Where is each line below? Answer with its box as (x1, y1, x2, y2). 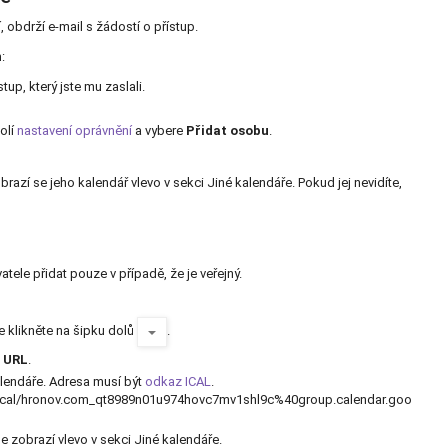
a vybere (132, 123, 186, 139)
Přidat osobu (186, 123, 269, 139)
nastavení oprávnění (17, 123, 132, 139)
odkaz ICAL (145, 374, 211, 390)
